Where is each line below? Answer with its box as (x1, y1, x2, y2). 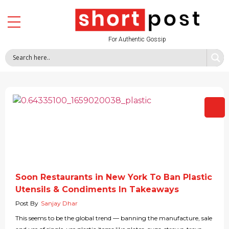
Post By (15, 199, 38, 207)
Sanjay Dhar (41, 199, 78, 207)
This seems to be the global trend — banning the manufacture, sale (15, 214, 212, 222)
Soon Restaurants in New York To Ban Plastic (15, 172, 212, 182)
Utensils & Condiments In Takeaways (15, 184, 179, 194)
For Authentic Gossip (108, 35, 167, 43)
